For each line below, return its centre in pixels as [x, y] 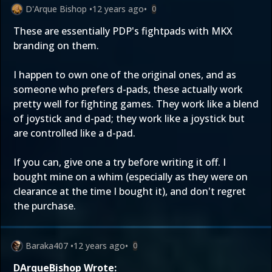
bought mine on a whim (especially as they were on [131, 177]
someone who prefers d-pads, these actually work [128, 89]
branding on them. [56, 46]
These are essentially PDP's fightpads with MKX [123, 31]
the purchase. [45, 206]
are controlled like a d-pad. [74, 133]
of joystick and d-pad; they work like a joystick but [129, 118]
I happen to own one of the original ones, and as [125, 75]
